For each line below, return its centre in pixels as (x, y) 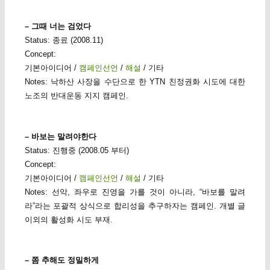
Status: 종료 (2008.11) (64, 40)
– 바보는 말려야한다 (60, 136)
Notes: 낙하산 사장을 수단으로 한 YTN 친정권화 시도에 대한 (135, 82)
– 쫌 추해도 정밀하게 (61, 260)
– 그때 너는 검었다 (58, 27)
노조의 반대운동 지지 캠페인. (76, 96)
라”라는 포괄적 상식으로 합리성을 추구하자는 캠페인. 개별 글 (135, 206)
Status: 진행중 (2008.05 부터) (77, 150)
